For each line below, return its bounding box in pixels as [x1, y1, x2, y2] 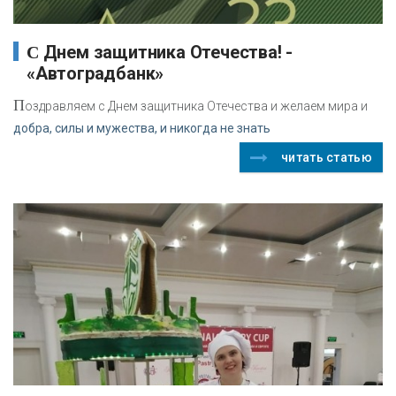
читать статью [281, 149, 372, 164]
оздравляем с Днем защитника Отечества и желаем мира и [25, 98, 368, 113]
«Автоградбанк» [27, 62, 164, 84]
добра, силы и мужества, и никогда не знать [13, 120, 270, 135]
